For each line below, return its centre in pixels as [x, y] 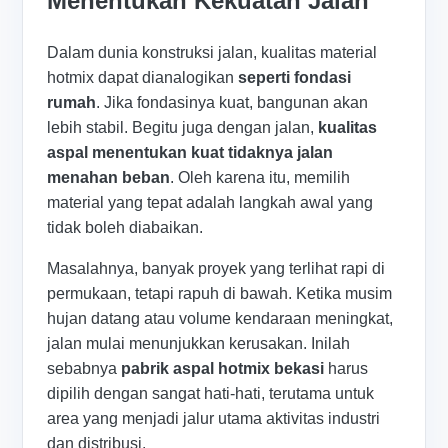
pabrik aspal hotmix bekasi [223, 369]
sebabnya [84, 369]
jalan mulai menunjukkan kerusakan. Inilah [199, 344]
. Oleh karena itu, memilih [260, 178]
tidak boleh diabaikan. [125, 228]
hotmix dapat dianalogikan [143, 78]
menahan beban [109, 178]
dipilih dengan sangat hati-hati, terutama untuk [211, 394]
